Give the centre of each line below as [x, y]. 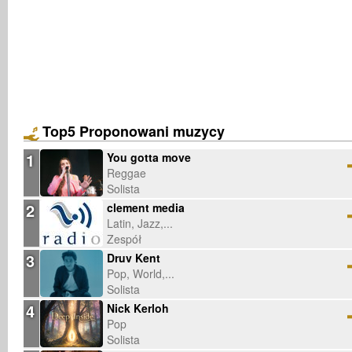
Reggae [126, 173]
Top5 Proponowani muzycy [134, 132]
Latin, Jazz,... [140, 224]
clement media [146, 208]
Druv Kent [134, 258]
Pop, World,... [141, 274]
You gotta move [149, 158]
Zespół [124, 239]
